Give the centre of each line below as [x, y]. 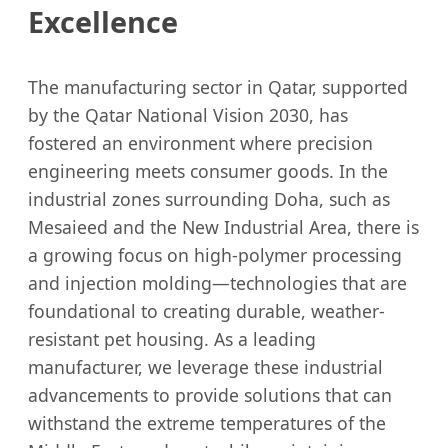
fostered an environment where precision [200, 143]
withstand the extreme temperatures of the [207, 423]
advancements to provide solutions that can [210, 395]
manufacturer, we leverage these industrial [205, 367]
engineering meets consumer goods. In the [208, 171]
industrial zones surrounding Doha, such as [209, 199]
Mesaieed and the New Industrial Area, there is [223, 227]
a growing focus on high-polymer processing [215, 255]
